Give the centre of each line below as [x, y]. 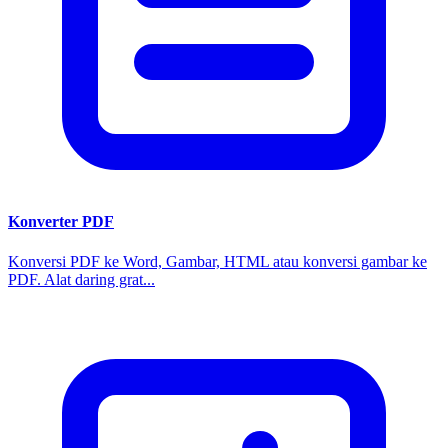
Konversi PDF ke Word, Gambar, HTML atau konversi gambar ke [217, 261]
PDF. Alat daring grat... [81, 279]
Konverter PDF [61, 222]
